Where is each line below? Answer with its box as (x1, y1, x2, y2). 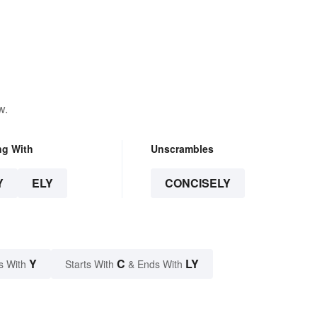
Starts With (65, 256, 117, 271)
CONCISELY (164, 174, 231, 191)
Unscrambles (150, 141, 214, 156)
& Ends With (125, 256, 185, 271)
